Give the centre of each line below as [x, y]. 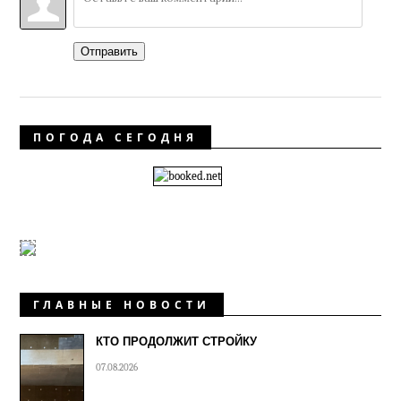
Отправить [110, 52]
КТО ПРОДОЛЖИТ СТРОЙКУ [177, 342]
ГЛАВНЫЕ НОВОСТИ [122, 305]
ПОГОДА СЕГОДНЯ [116, 138]
